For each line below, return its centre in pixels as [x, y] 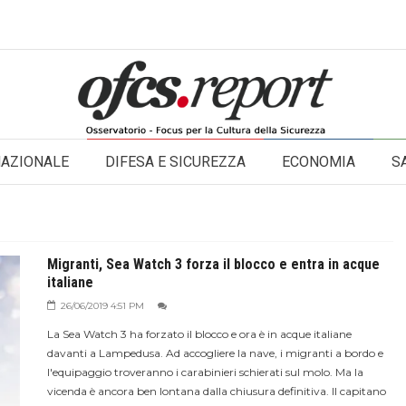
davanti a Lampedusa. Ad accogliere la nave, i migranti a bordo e [215, 353]
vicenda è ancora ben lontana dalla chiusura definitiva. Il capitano [216, 391]
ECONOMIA [319, 162]
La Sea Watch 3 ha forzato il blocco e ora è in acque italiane [199, 334]
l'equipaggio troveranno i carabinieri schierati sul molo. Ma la [205, 372]
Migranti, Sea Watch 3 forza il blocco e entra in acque [213, 264]
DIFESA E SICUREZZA [175, 162]
